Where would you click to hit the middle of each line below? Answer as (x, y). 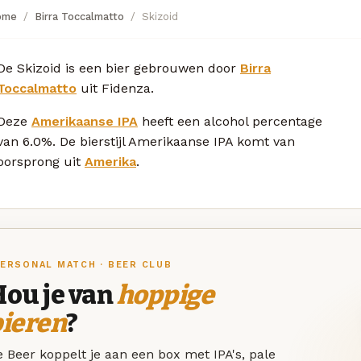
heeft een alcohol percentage (230, 121)
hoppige (165, 295)
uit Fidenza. (115, 88)
